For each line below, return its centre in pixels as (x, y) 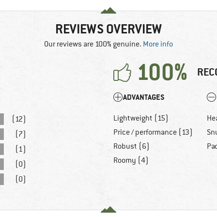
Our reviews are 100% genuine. (93, 44)
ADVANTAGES (144, 97)
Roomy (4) (131, 161)
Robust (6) (132, 147)
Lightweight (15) (141, 118)
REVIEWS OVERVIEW (108, 29)
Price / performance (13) (153, 132)
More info (158, 44)
